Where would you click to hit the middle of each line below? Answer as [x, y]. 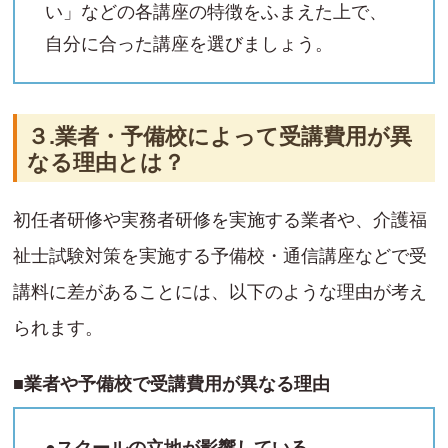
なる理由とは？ [106, 163]
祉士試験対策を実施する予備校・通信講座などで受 [220, 256]
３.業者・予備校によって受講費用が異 [219, 137]
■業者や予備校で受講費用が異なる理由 [171, 384]
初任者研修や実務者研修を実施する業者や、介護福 [220, 220]
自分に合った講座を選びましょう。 [189, 43]
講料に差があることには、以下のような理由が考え [220, 292]
